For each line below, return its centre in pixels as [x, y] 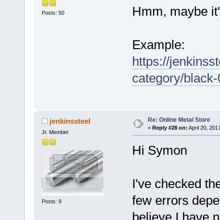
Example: [158, 44]
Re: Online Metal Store [179, 120]
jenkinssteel [70, 121]
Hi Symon [159, 150]
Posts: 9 [51, 202]
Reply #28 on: [170, 127]
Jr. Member [55, 132]
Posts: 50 [53, 13]
